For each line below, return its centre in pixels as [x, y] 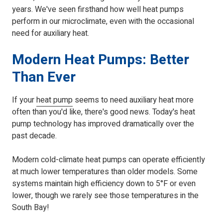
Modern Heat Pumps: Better [101, 60]
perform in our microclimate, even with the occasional [103, 22]
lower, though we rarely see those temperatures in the [105, 196]
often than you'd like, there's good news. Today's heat [104, 112]
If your [24, 100]
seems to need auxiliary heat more [133, 100]
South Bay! [31, 208]
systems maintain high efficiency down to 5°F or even [104, 184]
